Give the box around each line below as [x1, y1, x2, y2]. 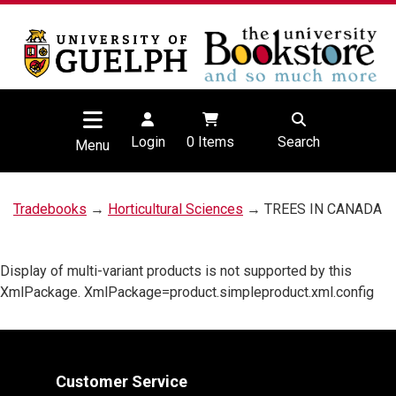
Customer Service [56, 372, 187, 392]
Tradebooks [13, 201, 87, 218]
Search [277, 133, 320, 151]
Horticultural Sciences [108, 201, 243, 218]
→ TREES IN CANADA [243, 201, 382, 218]
